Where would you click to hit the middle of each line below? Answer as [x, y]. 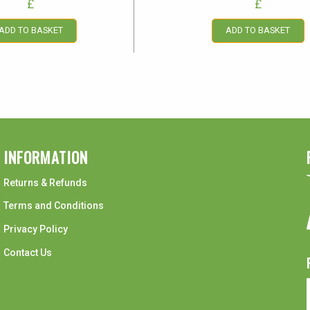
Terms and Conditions [54, 206]
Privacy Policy [36, 229]
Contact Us [28, 252]
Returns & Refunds [45, 182]
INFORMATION [46, 157]
